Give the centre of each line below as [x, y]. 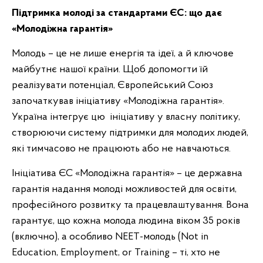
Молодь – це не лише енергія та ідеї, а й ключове [123, 54]
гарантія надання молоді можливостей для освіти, [124, 189]
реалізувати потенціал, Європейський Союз [112, 85]
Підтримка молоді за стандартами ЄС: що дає [117, 13]
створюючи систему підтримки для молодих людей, [130, 133]
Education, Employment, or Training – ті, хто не [116, 253]
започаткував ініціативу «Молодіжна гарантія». [118, 101]
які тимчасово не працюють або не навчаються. [121, 149]
